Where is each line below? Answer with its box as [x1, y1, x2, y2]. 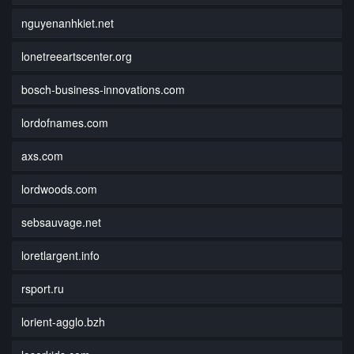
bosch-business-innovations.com [21, 81, 185, 97]
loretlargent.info [21, 247, 100, 263]
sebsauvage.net [21, 213, 101, 230]
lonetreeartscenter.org [21, 47, 132, 64]
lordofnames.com [21, 114, 108, 130]
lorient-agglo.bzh [21, 313, 105, 330]
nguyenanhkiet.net [21, 14, 114, 31]
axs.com [21, 147, 63, 164]
